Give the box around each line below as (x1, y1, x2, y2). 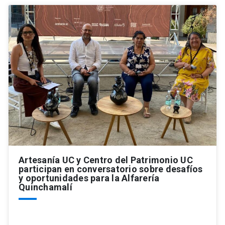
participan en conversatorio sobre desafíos (19, 164, 203, 175)
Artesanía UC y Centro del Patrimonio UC (19, 155, 193, 166)
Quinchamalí (19, 182, 72, 193)
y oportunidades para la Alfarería (19, 173, 160, 184)
